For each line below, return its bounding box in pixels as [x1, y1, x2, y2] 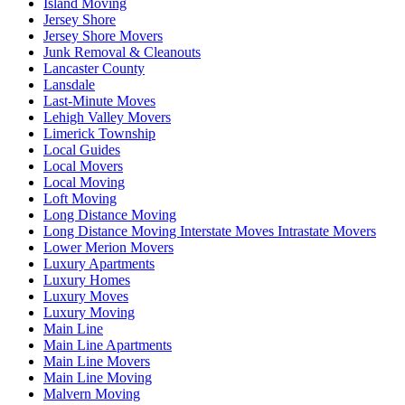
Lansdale [43, 76, 95, 92]
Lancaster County [43, 60, 145, 76]
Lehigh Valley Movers [43, 108, 171, 125]
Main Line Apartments [43, 336, 172, 353]
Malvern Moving [43, 385, 140, 401]
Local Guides [43, 141, 120, 157]
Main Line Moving [43, 369, 152, 385]
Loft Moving [43, 190, 117, 206]
